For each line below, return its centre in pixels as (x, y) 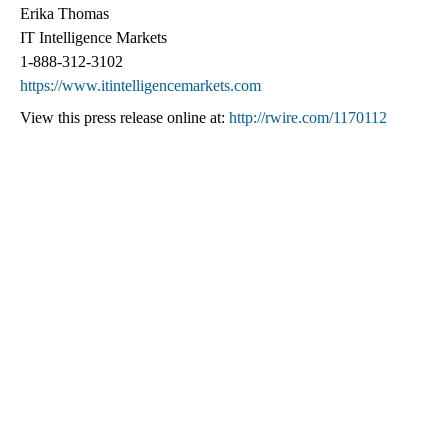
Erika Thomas (64, 14)
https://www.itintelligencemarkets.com (140, 86)
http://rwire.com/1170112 (308, 118)
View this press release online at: (124, 118)
